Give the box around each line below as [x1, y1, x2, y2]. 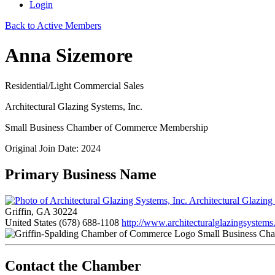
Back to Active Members [5, 20, 101, 31]
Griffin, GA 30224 [5, 206, 77, 217]
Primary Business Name [5, 166, 157, 182]
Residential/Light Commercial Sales [5, 80, 144, 91]
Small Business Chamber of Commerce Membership [5, 122, 208, 133]
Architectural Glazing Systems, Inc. [5, 101, 142, 112]
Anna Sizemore [5, 44, 133, 67]
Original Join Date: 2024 [5, 142, 101, 153]
